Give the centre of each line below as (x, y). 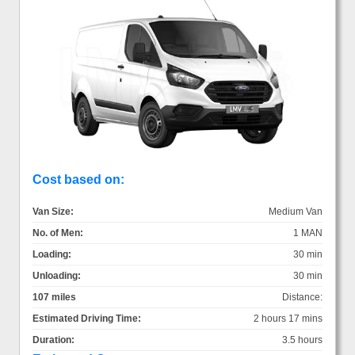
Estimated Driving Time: (87, 318)
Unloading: (57, 275)
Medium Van (296, 211)
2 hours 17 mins (288, 318)
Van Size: (53, 211)
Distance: (302, 297)
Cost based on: (78, 179)
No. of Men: (58, 233)
